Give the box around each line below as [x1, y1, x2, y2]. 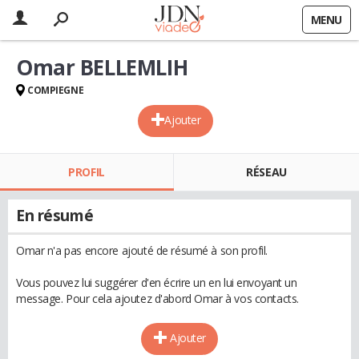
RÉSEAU [246, 164, 287, 179]
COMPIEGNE [27, 83, 84, 97]
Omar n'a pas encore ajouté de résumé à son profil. [16, 243, 268, 258]
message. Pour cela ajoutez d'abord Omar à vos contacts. [16, 291, 299, 306]
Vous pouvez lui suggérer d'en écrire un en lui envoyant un [16, 275, 297, 290]
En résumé [16, 205, 94, 226]
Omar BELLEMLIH [16, 53, 188, 82]
